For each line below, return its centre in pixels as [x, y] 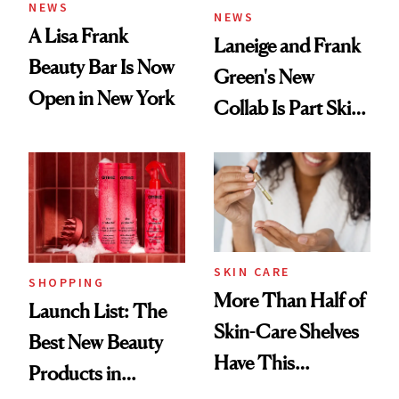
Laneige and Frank [287, 46]
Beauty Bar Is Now [102, 67]
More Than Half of [289, 301]
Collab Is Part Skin [288, 108]
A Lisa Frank [78, 36]
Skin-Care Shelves [286, 332]
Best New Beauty [96, 342]
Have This [254, 363]
